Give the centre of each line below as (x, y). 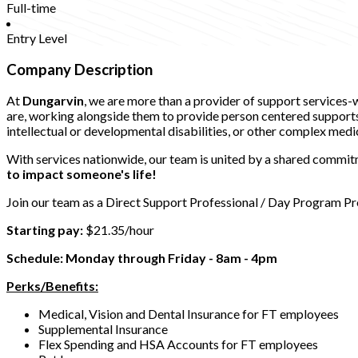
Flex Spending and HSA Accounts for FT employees (179, 344)
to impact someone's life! (82, 174)
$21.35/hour (120, 230)
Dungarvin (53, 101)
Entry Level (37, 38)
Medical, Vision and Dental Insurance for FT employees (190, 314)
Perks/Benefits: (52, 286)
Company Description (80, 69)
